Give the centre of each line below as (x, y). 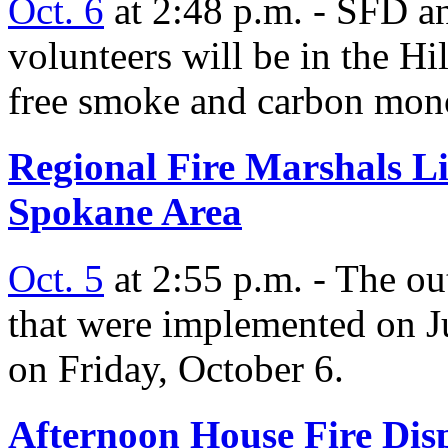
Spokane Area (125, 212)
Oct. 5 (56, 278)
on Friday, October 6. (176, 368)
